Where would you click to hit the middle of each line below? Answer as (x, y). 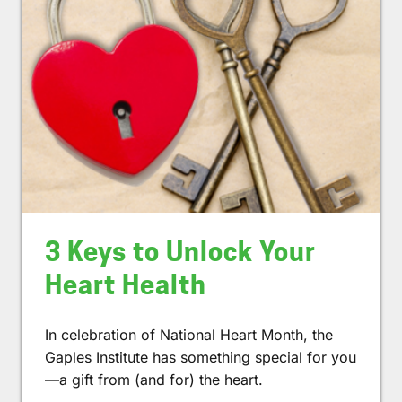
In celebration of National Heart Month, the (189, 334)
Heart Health (126, 284)
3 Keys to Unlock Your (180, 251)
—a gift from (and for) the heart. (154, 379)
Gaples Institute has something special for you (201, 357)
